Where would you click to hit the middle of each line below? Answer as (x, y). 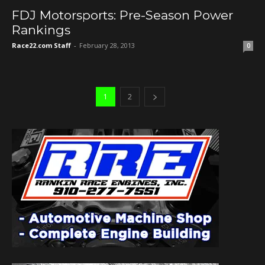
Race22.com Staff (41, 46)
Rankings (41, 30)
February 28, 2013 (107, 46)
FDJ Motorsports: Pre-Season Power (122, 15)
